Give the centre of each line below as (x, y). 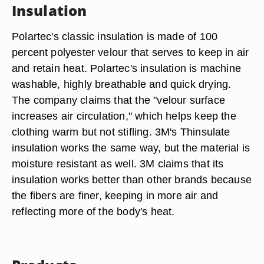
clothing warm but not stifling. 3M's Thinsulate (121, 132)
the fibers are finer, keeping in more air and (115, 195)
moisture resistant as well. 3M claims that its (118, 164)
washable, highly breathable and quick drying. (122, 84)
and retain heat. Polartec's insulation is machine (127, 68)
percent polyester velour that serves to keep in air (131, 52)
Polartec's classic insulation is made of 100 (115, 36)
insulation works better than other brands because (132, 179)
